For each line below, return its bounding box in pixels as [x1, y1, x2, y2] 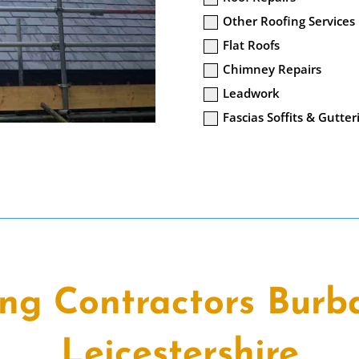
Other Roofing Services [223, 13, 355, 30]
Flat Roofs [223, 37, 280, 54]
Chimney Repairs [223, 61, 321, 78]
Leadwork [223, 85, 280, 102]
